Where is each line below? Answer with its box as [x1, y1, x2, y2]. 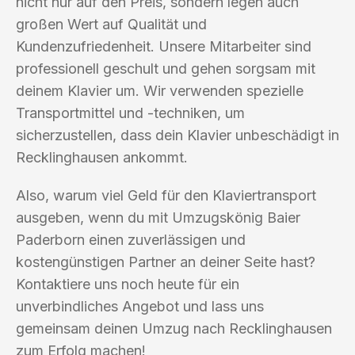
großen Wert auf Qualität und [16, 15, 207, 32]
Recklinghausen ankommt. [16, 148, 188, 166]
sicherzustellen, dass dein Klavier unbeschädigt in [16, 126, 339, 143]
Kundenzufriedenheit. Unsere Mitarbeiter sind [16, 37, 311, 55]
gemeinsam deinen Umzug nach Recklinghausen [16, 319, 332, 337]
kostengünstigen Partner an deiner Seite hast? [16, 253, 315, 270]
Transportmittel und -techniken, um [16, 104, 245, 121]
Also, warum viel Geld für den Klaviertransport [16, 186, 316, 204]
